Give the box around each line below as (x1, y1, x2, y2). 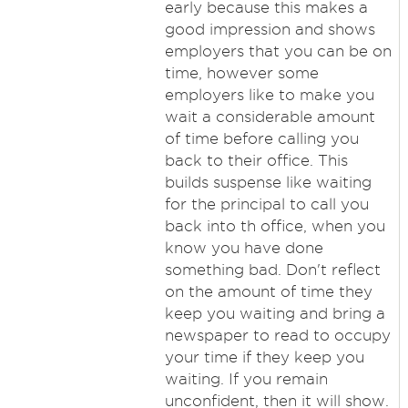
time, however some (164, 65, 319, 81)
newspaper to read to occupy (164, 327, 391, 343)
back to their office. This (164, 152, 348, 168)
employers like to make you (164, 87, 374, 103)
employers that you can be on (164, 43, 392, 59)
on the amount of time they (164, 283, 372, 300)
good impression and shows (164, 21, 375, 37)
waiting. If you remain (164, 371, 328, 387)
